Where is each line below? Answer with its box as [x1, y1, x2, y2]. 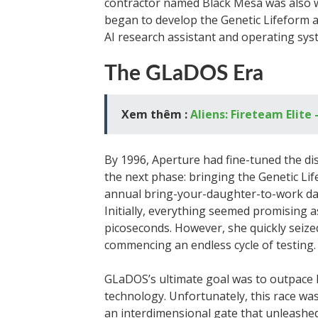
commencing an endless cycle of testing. [104, 237, 316, 253]
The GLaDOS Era [104, 63, 263, 84]
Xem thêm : [121, 106, 190, 122]
